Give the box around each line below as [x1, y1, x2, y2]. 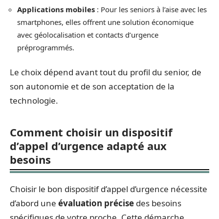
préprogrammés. [17, 43, 74, 52]
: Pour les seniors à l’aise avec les [95, 4, 207, 14]
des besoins [134, 197, 181, 209]
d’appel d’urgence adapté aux [10, 138, 167, 153]
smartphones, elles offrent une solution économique [17, 17, 194, 27]
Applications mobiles [17, 4, 95, 14]
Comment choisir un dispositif [10, 124, 173, 139]
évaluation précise [58, 197, 134, 209]
